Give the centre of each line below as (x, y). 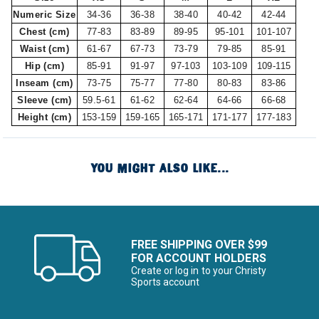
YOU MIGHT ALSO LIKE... (159, 168)
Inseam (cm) (45, 83)
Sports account (166, 282)
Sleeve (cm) (45, 100)
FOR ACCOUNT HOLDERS (199, 258)
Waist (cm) (45, 49)
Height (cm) (45, 117)
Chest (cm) (45, 32)
